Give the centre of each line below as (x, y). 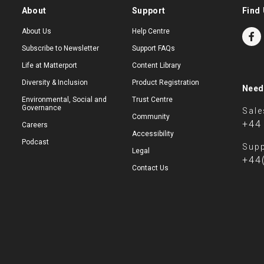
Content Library (156, 65)
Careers (34, 125)
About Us (36, 31)
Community (151, 117)
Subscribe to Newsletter (60, 48)
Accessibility (153, 134)
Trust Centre (152, 100)
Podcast (35, 142)
